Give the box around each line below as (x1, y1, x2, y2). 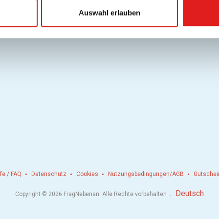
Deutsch (175, 188, 204, 198)
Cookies (76, 170, 98, 177)
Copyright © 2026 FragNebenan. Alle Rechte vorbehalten (15, 190, 168, 197)
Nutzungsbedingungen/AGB (108, 170, 184, 177)
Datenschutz (31, 170, 66, 177)
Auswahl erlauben (79, 8, 140, 17)
